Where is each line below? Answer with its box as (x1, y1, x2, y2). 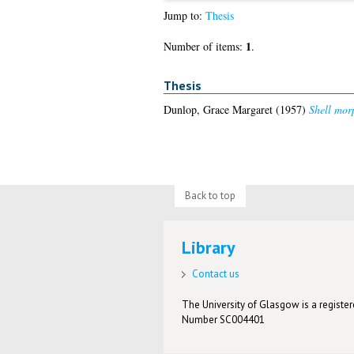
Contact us (192, 266, 240, 281)
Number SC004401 (182, 312, 265, 326)
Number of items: (163, 39, 246, 55)
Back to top (184, 188, 235, 202)
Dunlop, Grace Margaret (163, 101, 273, 117)
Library (182, 236, 236, 259)
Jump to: (163, 8, 205, 24)
